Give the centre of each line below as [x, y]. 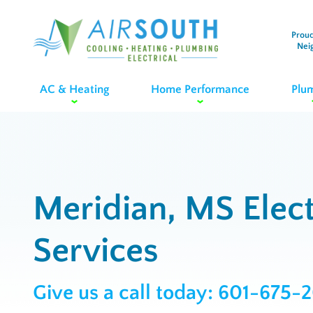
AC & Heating [74, 89]
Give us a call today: [125, 293]
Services [96, 251]
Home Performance [200, 89]
